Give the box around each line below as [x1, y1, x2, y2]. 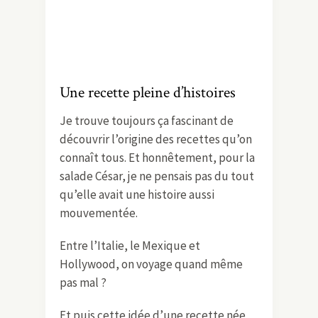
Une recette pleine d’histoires [60, 82, 236, 103]
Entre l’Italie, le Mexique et [60, 237, 200, 253]
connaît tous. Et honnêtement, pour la [60, 149, 255, 165]
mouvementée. [60, 204, 138, 221]
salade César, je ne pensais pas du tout [60, 168, 254, 184]
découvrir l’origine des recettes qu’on [60, 131, 252, 147]
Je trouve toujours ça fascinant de [60, 112, 234, 128]
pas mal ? [60, 274, 106, 290]
